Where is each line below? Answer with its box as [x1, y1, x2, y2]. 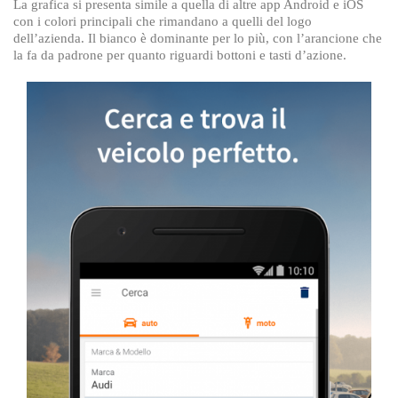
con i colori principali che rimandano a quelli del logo [13, 14, 312, 28]
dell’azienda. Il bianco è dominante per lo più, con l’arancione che [13, 31, 382, 45]
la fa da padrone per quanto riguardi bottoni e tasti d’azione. [13, 48, 346, 62]
